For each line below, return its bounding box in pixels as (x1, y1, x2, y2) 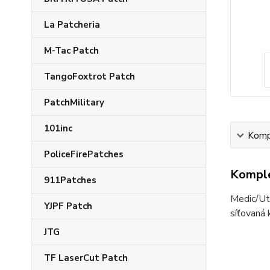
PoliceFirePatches (44, 148, 124, 160)
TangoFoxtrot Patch (44, 71, 135, 83)
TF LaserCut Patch (44, 252, 128, 264)
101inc (44, 122, 72, 134)
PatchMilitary (44, 96, 104, 108)
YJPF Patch (44, 200, 92, 212)
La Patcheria (44, 19, 100, 31)
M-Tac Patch (44, 45, 99, 57)
